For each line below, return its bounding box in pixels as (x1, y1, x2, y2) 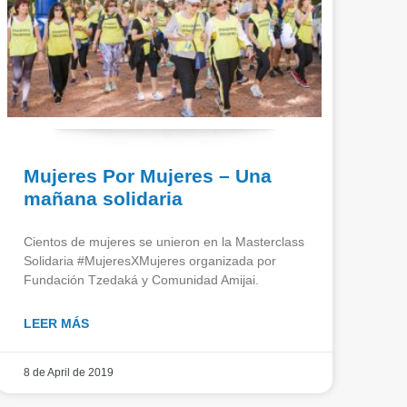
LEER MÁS (24, 315, 89, 331)
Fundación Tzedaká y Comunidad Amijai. (24, 272, 259, 287)
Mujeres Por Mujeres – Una (24, 164, 272, 186)
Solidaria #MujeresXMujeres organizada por (24, 253, 276, 268)
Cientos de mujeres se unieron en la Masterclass (24, 233, 304, 249)
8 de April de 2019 (24, 365, 114, 379)
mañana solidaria (24, 187, 183, 209)
